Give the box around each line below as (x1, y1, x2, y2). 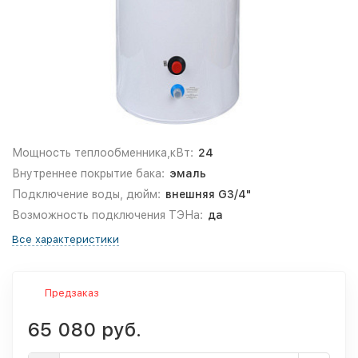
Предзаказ (45, 287, 99, 299)
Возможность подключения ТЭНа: (12, 209, 203, 221)
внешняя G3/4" (165, 188, 251, 201)
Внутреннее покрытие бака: (12, 167, 165, 180)
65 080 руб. (28, 318, 141, 341)
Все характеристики (12, 233, 119, 245)
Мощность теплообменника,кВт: (12, 146, 193, 159)
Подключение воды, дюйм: (12, 188, 161, 201)
